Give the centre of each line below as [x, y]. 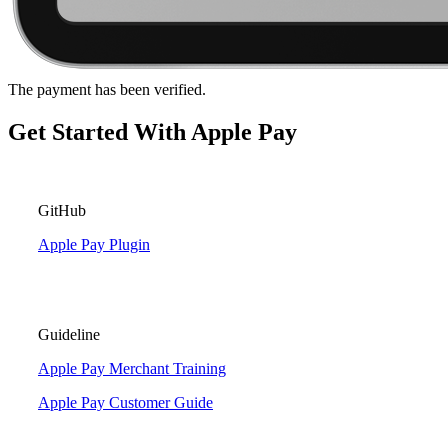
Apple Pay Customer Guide [125, 402]
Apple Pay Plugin [94, 244]
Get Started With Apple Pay [152, 131]
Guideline [69, 334]
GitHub [62, 210]
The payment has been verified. [107, 90]
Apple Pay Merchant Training [132, 368]
